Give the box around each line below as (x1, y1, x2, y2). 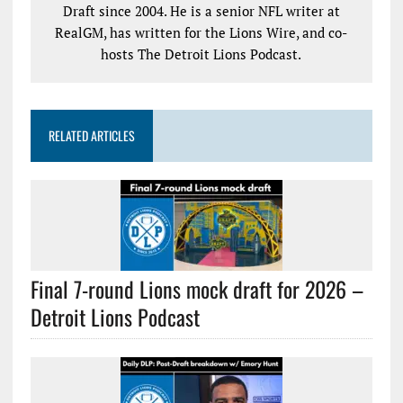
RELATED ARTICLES (48, 126, 135, 145)
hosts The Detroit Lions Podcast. (101, 45, 302, 63)
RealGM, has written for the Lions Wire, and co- (55, 23, 348, 41)
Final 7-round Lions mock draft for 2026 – (30, 273, 363, 305)
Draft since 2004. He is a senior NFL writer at (62, 2, 340, 20)
